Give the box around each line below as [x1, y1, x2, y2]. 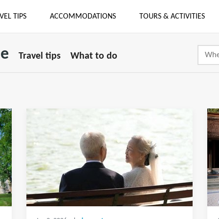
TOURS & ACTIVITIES [139, 12, 205, 21]
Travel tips [19, 51, 61, 61]
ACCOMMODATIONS [49, 12, 116, 21]
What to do [70, 51, 117, 61]
